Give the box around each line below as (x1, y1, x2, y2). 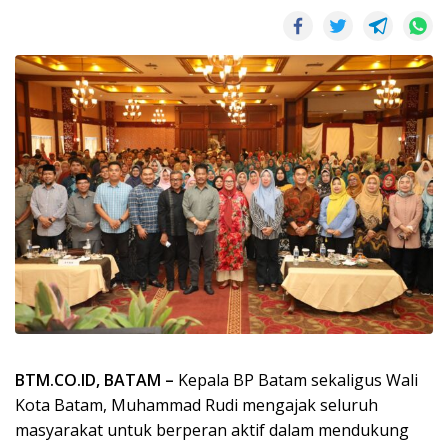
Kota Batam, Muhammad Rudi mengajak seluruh (15, 393, 378, 416)
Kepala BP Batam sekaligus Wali (174, 368, 418, 391)
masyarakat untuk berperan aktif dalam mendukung (15, 418, 409, 441)
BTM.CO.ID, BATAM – (15, 368, 174, 391)
